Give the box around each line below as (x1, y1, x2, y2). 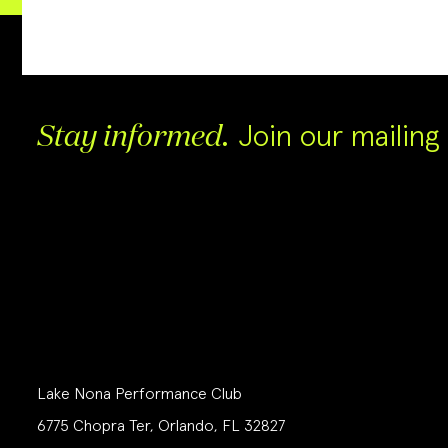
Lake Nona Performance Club (37, 385, 242, 402)
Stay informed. (37, 122, 230, 153)
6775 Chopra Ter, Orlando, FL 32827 (37, 417, 285, 434)
